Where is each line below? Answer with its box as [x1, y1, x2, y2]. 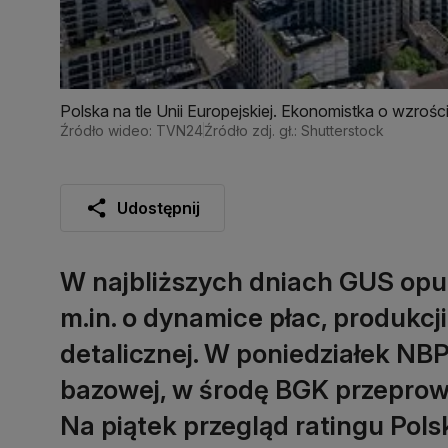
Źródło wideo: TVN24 [60, 121, 203, 139]
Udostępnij [117, 197, 200, 218]
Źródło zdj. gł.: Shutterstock [204, 121, 384, 139]
